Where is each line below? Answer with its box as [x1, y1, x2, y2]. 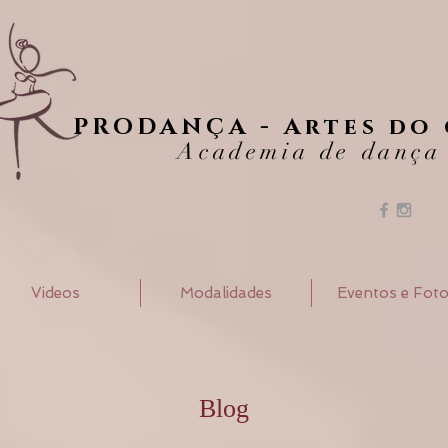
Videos [30, 283, 80, 302]
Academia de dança [177, 137, 442, 166]
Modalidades [180, 283, 272, 302]
